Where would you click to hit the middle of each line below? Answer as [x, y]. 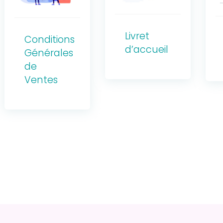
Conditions [49, 40]
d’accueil [147, 50]
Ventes [41, 80]
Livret [137, 36]
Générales [49, 53]
